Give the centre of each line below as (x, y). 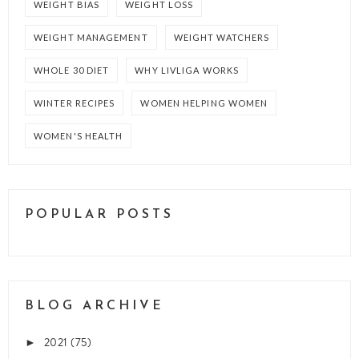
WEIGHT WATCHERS (222, 37)
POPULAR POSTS (99, 214)
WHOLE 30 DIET (72, 70)
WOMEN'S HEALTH (79, 135)
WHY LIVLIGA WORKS (187, 70)
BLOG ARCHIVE (95, 306)
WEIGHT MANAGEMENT (91, 37)
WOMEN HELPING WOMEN (204, 103)
